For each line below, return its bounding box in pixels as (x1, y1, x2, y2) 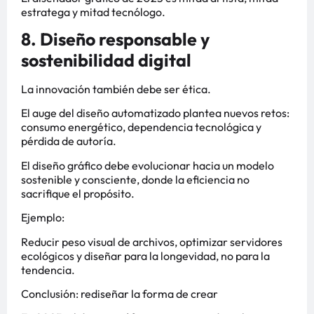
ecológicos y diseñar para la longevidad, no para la (21, 248, 270, 263)
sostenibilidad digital (21, 48, 191, 71)
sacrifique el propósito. (21, 186, 135, 200)
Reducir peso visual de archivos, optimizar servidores (21, 234, 282, 249)
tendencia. (21, 262, 75, 277)
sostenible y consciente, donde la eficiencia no (21, 172, 250, 186)
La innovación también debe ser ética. (21, 81, 211, 96)
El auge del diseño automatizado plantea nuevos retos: (21, 106, 289, 121)
